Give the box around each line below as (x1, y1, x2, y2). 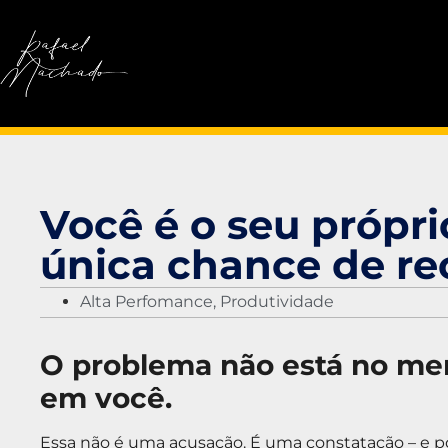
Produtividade (220, 291, 334, 311)
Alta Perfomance (80, 291, 213, 311)
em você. (40, 380, 172, 415)
